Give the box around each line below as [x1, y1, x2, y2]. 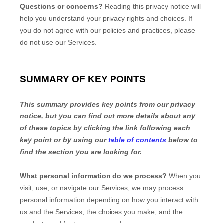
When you [167, 172, 201, 180]
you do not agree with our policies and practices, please [20, 26, 195, 34]
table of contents [108, 136, 166, 144]
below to [166, 136, 198, 144]
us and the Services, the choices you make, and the [20, 208, 183, 216]
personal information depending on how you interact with [20, 196, 198, 204]
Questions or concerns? [20, 2, 105, 10]
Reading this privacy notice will [105, 2, 201, 10]
